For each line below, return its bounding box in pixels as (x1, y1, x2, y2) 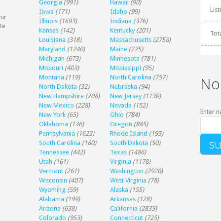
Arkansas (110, 195, 136, 203)
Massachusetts (110, 36, 152, 43)
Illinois (39, 17, 58, 25)
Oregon (110, 120, 133, 128)
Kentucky (110, 26, 135, 34)
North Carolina (110, 73, 152, 81)
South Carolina (39, 139, 81, 147)
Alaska (110, 185, 129, 193)
